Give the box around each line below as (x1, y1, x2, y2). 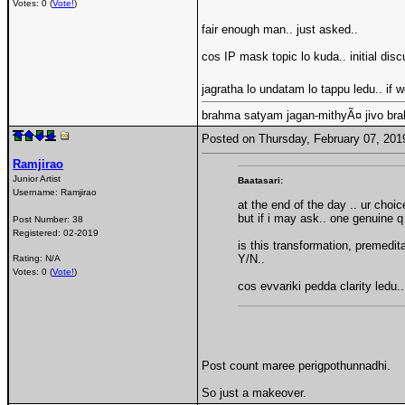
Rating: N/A (13, 253, 61, 264)
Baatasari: (238, 174, 283, 185)
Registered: (13, 227, 63, 238)
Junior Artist (13, 173, 61, 184)
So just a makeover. (202, 385, 306, 400)
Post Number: (13, 213, 72, 224)
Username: (13, 186, 61, 197)
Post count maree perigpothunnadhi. (202, 358, 391, 372)
